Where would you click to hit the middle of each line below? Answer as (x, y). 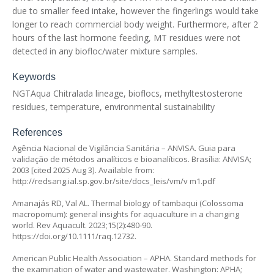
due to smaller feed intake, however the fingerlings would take (135, 10)
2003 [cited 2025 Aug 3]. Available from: (83, 170)
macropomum (38, 214)
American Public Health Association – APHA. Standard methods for (134, 258)
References (37, 132)
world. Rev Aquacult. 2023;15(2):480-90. (82, 225)
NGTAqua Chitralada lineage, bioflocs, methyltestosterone (128, 93)
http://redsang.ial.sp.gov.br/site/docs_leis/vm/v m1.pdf (114, 181)
